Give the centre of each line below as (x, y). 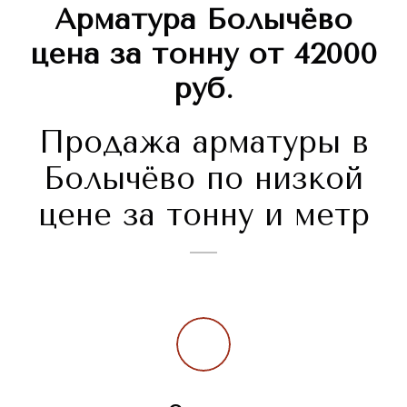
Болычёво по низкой (203, 179)
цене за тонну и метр (203, 216)
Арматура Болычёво (203, 20)
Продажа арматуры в (203, 143)
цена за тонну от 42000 (203, 55)
